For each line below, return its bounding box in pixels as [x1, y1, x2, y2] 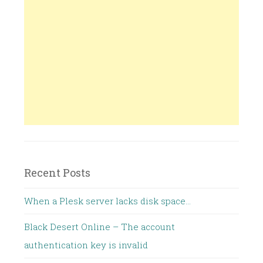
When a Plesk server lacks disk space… [24, 195, 191, 207]
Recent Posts [24, 166, 90, 180]
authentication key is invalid [24, 239, 148, 251]
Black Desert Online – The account [24, 221, 175, 233]
